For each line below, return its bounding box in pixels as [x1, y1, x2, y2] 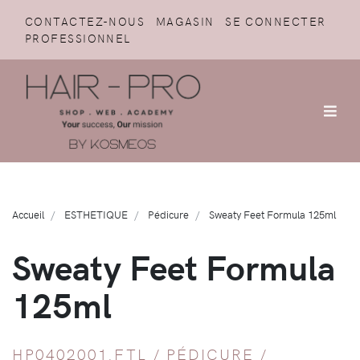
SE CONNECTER [225, 13, 326, 29]
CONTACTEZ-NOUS [25, 13, 145, 29]
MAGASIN [155, 13, 215, 29]
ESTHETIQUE [64, 207, 128, 221]
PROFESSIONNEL [25, 30, 131, 46]
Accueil [12, 207, 44, 221]
